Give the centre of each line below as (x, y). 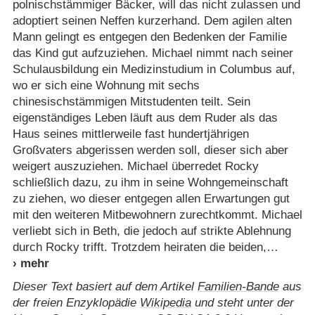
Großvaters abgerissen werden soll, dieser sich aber (150, 150)
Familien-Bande (238, 286)
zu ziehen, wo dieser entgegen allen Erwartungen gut (151, 198)
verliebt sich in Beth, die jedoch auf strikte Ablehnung (152, 231)
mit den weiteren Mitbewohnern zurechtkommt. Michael (157, 214)
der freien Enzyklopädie (76, 302)
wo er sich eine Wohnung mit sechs (106, 85)
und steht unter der (242, 302)
